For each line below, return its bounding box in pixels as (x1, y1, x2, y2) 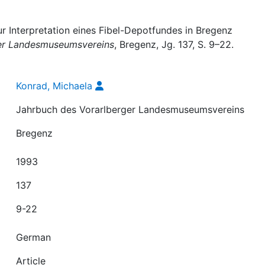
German (16, 231, 51, 243)
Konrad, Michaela (16, 80, 93, 92)
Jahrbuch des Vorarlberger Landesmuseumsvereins (16, 104, 245, 115)
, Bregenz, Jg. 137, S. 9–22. (114, 38, 234, 50)
